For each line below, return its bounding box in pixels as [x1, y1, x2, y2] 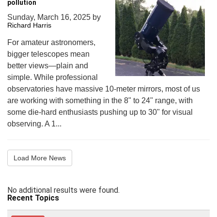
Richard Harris [7, 21, 51, 29]
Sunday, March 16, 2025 [7, 13, 93, 21]
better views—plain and [7, 62, 88, 70]
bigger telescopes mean [7, 50, 90, 58]
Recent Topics [7, 193, 59, 202]
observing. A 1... [7, 120, 62, 128]
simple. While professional [7, 73, 98, 81]
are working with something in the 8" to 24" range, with [7, 96, 193, 105]
